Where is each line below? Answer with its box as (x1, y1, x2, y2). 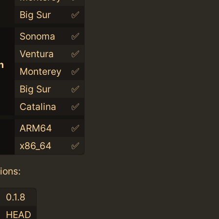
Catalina (19, 101, 56, 113)
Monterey (19, 66, 62, 78)
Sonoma (19, 30, 55, 43)
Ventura (19, 48, 54, 60)
